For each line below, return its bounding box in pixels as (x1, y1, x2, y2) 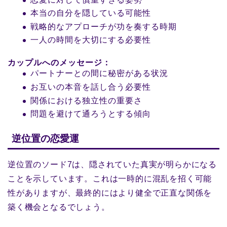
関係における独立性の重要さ (30, 96, 142, 105)
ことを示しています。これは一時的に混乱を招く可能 (8, 174, 212, 183)
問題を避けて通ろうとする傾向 (30, 109, 151, 119)
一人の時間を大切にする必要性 (30, 35, 151, 45)
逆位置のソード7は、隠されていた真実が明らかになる (8, 160, 217, 169)
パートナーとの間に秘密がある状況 (30, 69, 168, 78)
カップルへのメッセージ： (8, 58, 111, 67)
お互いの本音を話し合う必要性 (30, 83, 151, 92)
